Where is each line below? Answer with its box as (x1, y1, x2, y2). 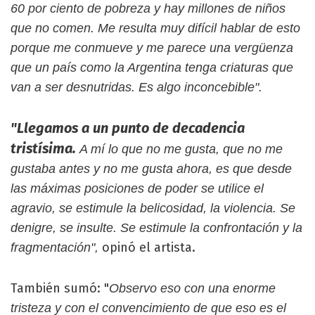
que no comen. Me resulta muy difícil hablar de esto (11, 20, 300, 35)
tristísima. (11, 139, 79, 157)
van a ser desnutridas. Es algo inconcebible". (11, 79, 262, 94)
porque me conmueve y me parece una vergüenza (11, 40, 293, 55)
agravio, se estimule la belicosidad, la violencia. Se (11, 200, 295, 215)
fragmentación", (11, 240, 98, 255)
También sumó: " (11, 280, 109, 296)
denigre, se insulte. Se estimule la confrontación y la (11, 220, 302, 235)
